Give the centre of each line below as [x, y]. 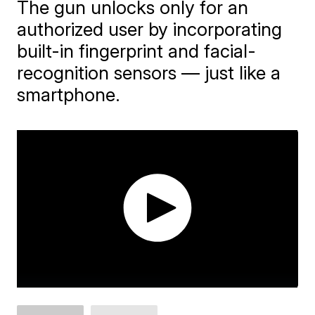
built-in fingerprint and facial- [137, 51]
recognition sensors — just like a [149, 73]
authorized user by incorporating [150, 29]
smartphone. [69, 95]
